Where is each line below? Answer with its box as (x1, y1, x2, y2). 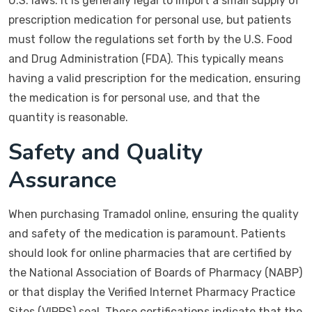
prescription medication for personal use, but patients (8, 13, 291, 26)
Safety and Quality (8, 137, 203, 167)
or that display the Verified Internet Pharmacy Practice (8, 286, 295, 299)
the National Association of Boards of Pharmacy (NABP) (8, 266, 302, 279)
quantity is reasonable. (8, 111, 128, 124)
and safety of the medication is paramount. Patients (8, 227, 286, 240)
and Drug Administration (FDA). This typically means (8, 52, 283, 65)
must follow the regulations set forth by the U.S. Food (8, 33, 292, 46)
